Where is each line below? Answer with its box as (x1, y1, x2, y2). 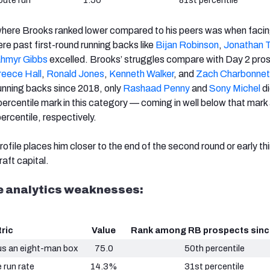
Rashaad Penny (123, 83, 190, 94)
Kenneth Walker (109, 69, 174, 80)
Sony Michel (209, 83, 260, 94)
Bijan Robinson (155, 40, 219, 51)
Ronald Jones (46, 69, 104, 80)
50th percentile (184, 243, 245, 254)
